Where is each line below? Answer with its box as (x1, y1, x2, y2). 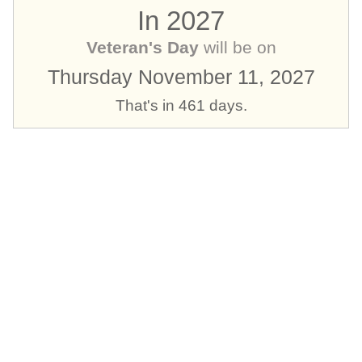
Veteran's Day (86, 38, 199, 57)
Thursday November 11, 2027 (47, 65, 315, 89)
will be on (198, 38, 276, 57)
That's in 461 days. (115, 97, 247, 115)
